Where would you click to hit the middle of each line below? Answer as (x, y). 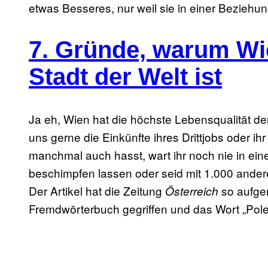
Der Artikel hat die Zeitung (97, 190)
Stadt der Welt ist (125, 76)
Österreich (193, 191)
